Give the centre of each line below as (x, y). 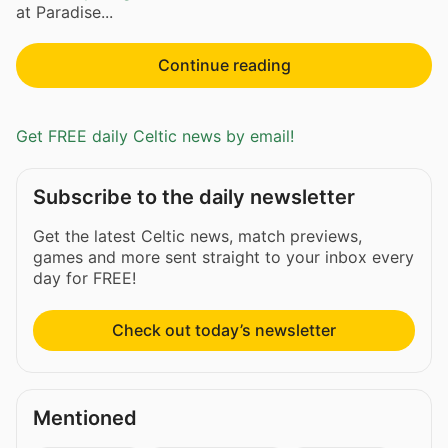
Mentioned (85, 418)
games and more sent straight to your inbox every (223, 257)
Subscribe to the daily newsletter (194, 197)
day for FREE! (84, 278)
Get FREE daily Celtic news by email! (155, 136)
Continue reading (224, 64)
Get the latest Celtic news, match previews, (197, 236)
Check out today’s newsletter (224, 330)
